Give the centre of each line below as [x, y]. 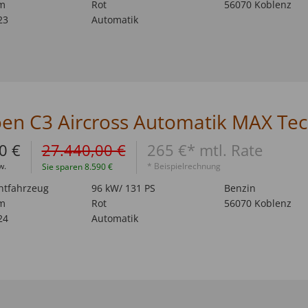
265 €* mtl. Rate [205, 150]
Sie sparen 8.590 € [77, 166]
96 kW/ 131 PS [123, 188]
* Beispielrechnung [184, 166]
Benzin [240, 188]
